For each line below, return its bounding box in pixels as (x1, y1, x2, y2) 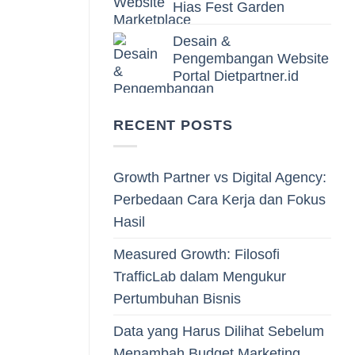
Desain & (173, 33, 231, 50)
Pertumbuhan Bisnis (113, 290, 241, 307)
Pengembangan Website (173, 51, 329, 67)
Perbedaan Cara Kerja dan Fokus (113, 191, 326, 208)
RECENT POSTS (113, 116, 233, 133)
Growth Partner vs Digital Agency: (113, 169, 326, 185)
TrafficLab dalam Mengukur (113, 268, 286, 284)
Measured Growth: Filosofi (113, 246, 280, 262)
